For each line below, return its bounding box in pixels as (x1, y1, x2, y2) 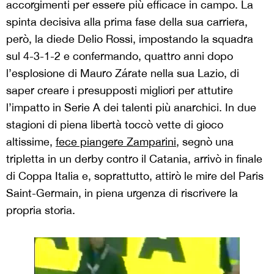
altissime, (6, 135, 56, 148)
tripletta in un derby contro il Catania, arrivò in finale (6, 152, 262, 165)
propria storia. (6, 204, 75, 217)
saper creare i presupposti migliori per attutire (6, 84, 233, 97)
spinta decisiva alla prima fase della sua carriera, (6, 15, 248, 28)
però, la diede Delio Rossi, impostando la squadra (6, 32, 253, 45)
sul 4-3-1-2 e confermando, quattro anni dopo (6, 50, 233, 62)
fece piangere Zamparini (56, 135, 176, 148)
